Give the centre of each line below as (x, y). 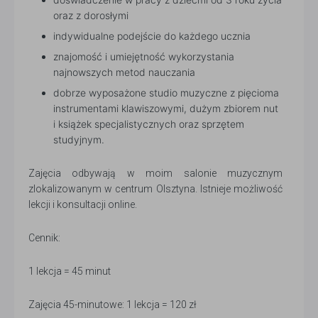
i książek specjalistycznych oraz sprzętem (149, 124)
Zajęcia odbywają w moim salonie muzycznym (155, 174)
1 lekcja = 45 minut (70, 272)
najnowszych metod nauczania (124, 72)
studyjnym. (79, 140)
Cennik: (44, 238)
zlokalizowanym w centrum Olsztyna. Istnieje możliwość (155, 189)
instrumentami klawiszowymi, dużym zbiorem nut (166, 109)
